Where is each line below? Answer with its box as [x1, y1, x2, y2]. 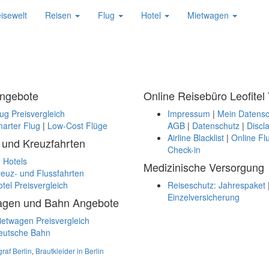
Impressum [168, 107, 210, 119]
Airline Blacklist [168, 131, 224, 144]
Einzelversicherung [168, 191, 240, 203]
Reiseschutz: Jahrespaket [168, 179, 265, 191]
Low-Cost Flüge [47, 119, 107, 131]
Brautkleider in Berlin [35, 246, 104, 256]
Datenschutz [192, 119, 240, 131]
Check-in [168, 144, 201, 156]
